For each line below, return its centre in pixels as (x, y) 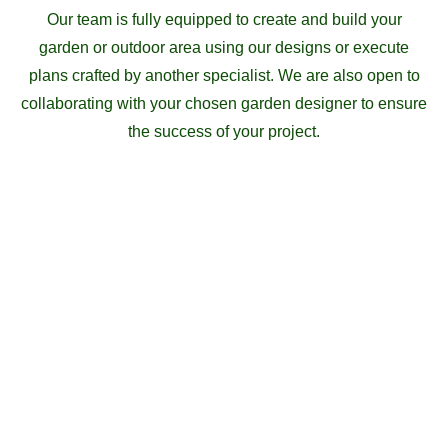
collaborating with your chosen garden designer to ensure (224, 104)
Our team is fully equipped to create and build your (224, 20)
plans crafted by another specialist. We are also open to (224, 76)
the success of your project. (224, 132)
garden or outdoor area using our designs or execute (224, 48)
